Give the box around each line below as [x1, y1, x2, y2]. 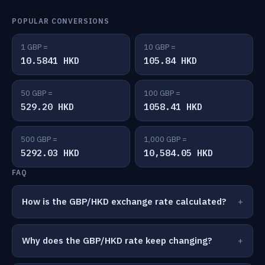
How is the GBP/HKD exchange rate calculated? [22, 196, 227, 207]
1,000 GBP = [144, 134, 187, 144]
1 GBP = [21, 42, 48, 52]
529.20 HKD [21, 101, 74, 112]
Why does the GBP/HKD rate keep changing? [22, 235, 212, 246]
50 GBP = [21, 88, 53, 98]
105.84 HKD [144, 55, 197, 66]
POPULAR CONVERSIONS [12, 17, 109, 25]
